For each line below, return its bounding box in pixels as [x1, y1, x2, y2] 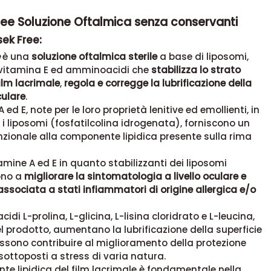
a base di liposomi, [157, 50, 249, 64]
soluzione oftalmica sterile [31, 50, 157, 64]
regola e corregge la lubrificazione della [64, 77, 252, 90]
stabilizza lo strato [151, 64, 241, 77]
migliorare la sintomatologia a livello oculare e [24, 170, 246, 183]
